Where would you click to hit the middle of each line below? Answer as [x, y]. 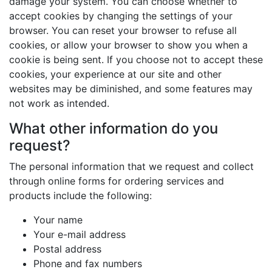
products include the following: [80, 195]
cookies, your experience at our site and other [115, 74]
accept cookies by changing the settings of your [121, 16]
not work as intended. [59, 103]
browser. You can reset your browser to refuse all [123, 30]
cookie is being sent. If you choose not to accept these [136, 59]
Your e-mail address [80, 234]
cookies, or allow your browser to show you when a [128, 45]
